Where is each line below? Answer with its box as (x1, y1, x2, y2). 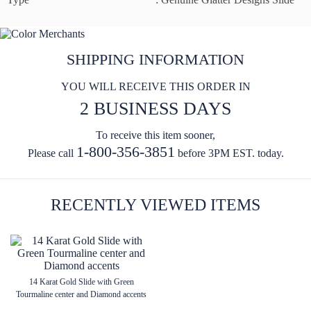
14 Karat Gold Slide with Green (28, 276, 134, 287)
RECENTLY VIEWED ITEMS (51, 195, 260, 214)
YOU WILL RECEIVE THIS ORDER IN (60, 80, 251, 92)
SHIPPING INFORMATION (67, 50, 244, 68)
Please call (27, 146, 76, 159)
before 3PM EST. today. (174, 146, 284, 159)
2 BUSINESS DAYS (80, 98, 231, 119)
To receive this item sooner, (96, 128, 215, 141)
